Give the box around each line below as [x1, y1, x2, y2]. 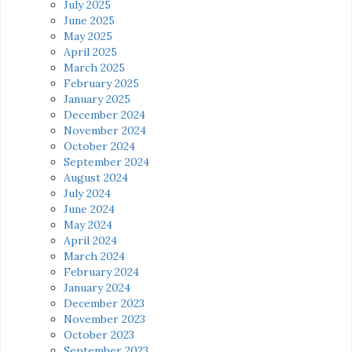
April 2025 [64, 44, 117, 59]
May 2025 [64, 28, 112, 43]
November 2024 [64, 123, 146, 137]
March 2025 [64, 60, 125, 75]
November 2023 [64, 311, 145, 326]
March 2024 [64, 248, 125, 263]
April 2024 [64, 233, 117, 247]
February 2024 [64, 264, 139, 279]
